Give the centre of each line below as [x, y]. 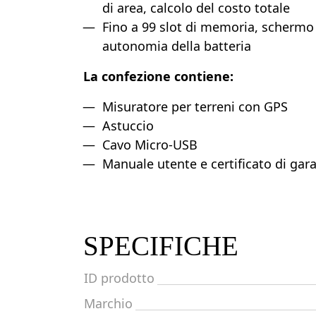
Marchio [108, 303]
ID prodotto [119, 278]
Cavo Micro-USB [150, 145]
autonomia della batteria [177, 46]
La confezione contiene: [158, 76]
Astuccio [128, 126]
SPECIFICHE [161, 246]
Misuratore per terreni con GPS [195, 107]
